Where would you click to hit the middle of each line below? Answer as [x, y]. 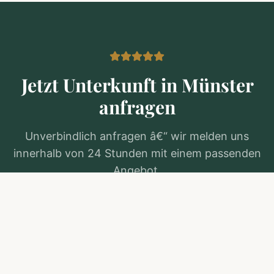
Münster [217, 85]
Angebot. [137, 170]
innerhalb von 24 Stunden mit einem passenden [137, 153]
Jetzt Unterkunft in [101, 85]
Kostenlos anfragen [130, 212]
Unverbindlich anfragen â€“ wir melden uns [137, 136]
